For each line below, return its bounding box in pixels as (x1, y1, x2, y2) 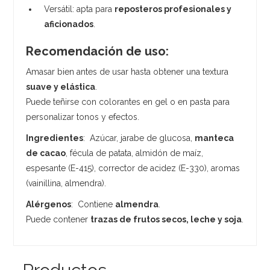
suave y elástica (26, 81, 96, 92)
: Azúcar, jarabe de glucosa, (83, 133, 195, 143)
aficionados (44, 19, 94, 29)
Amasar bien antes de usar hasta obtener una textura (26, 66, 229, 77)
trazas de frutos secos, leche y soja (90, 214, 242, 224)
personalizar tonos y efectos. (26, 111, 140, 122)
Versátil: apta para (44, 4, 115, 14)
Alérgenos (26, 199, 72, 209)
